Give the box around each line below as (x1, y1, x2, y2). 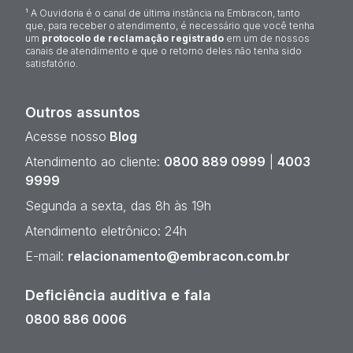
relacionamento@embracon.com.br (68, 247, 290, 264)
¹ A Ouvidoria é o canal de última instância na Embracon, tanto (25, 6, 300, 19)
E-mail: (25, 247, 64, 264)
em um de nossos (226, 32, 310, 44)
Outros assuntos (25, 103, 140, 121)
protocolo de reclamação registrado (42, 32, 224, 44)
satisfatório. (25, 57, 78, 69)
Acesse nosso (25, 128, 106, 144)
